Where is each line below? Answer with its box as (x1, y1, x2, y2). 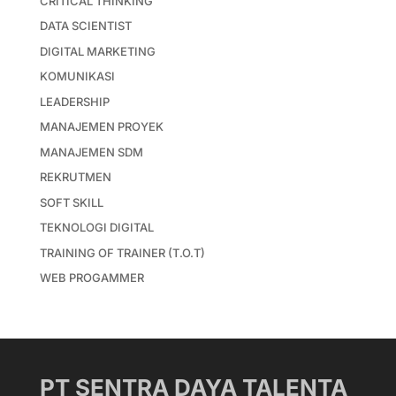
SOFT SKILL (39, 194, 103, 209)
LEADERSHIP (39, 94, 110, 109)
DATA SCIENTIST (39, 19, 132, 34)
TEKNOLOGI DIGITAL (39, 220, 154, 235)
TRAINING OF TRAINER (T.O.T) (39, 245, 205, 260)
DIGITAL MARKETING (39, 43, 156, 58)
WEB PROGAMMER (39, 270, 144, 286)
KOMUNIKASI (39, 69, 115, 84)
